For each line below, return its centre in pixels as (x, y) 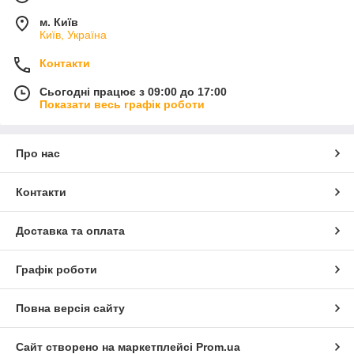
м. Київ (59, 23)
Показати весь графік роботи (122, 105)
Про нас (38, 154)
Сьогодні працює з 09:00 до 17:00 (133, 92)
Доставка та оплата (70, 231)
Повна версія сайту (70, 309)
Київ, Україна (73, 35)
